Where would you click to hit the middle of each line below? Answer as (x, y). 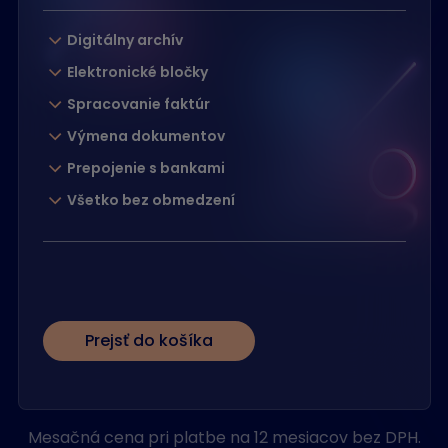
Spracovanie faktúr (138, 104)
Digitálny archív (124, 40)
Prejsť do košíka (148, 340)
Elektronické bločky (137, 72)
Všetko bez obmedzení (150, 200)
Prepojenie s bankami (145, 168)
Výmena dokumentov (145, 136)
